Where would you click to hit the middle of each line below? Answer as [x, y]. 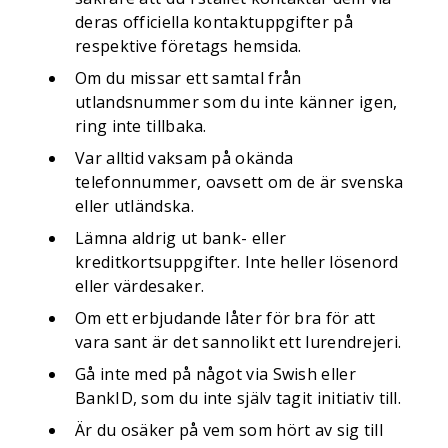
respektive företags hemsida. [188, 46]
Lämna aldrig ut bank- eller [181, 238]
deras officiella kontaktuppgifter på [214, 22]
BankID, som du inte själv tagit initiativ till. [238, 398]
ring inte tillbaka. [141, 126]
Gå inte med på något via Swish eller [215, 374]
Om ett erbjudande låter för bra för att [225, 318]
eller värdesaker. [140, 286]
